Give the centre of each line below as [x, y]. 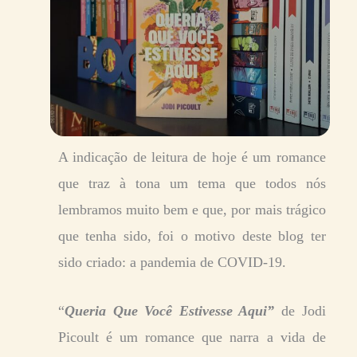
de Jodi [304, 311]
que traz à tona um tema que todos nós [192, 184]
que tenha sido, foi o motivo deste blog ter [192, 236]
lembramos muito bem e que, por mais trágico [192, 210]
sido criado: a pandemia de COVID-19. [172, 263]
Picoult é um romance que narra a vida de [192, 337]
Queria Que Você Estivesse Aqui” [170, 311]
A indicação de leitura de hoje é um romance [192, 157]
